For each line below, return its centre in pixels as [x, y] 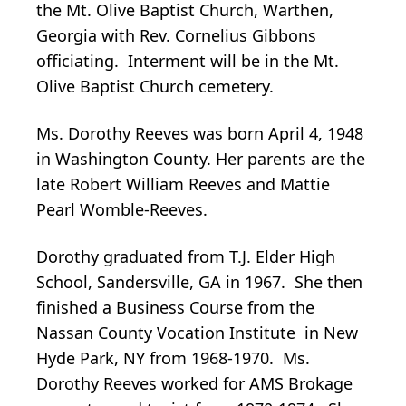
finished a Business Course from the [175, 308]
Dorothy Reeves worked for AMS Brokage [194, 384]
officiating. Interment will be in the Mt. [188, 61]
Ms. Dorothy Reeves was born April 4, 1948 [200, 134]
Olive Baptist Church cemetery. [155, 87]
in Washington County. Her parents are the [201, 159]
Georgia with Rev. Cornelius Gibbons [176, 36]
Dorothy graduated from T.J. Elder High [186, 257]
